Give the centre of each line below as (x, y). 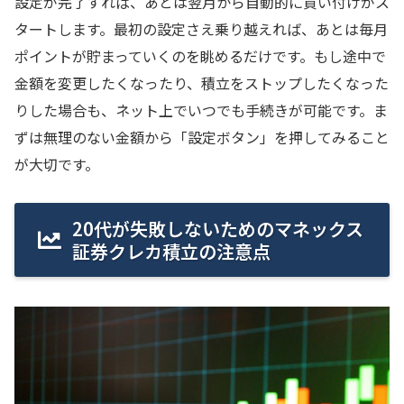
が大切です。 (57, 164)
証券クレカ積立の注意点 (171, 252)
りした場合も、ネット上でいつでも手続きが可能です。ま (201, 110)
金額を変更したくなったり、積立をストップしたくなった (202, 83)
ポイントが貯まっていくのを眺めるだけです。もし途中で (200, 55)
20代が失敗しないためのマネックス (218, 229)
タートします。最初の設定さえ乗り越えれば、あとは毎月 (201, 28)
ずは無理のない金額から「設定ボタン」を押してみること (202, 137)
